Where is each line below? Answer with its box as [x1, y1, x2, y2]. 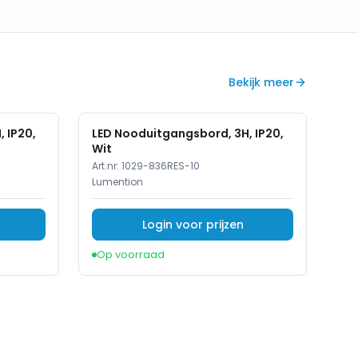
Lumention [92, 175, 143, 189]
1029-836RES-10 [121, 159, 200, 173]
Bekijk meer [229, 74, 294, 90]
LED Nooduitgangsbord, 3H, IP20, [92, 125, 284, 141]
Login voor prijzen [141, 217, 244, 233]
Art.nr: [92, 159, 121, 173]
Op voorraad [97, 247, 165, 262]
